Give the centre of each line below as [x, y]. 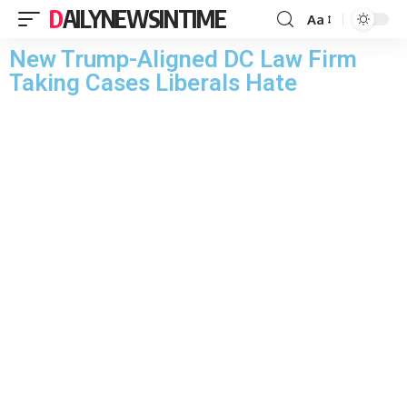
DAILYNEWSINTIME [144, 19]
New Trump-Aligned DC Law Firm [183, 59]
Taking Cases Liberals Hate [153, 83]
